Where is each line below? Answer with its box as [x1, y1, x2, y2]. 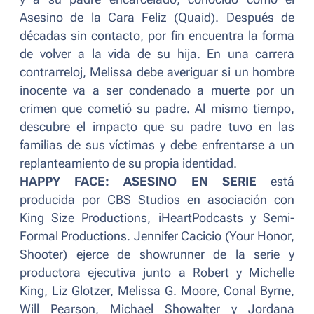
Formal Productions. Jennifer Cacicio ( [20, 229, 229, 244]
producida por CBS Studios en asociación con [20, 193, 294, 207]
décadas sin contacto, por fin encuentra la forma [20, 29, 294, 43]
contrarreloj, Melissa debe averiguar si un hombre [20, 65, 294, 80]
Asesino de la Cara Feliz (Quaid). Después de [20, 11, 294, 25]
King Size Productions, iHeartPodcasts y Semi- [20, 211, 294, 226]
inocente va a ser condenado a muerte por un [20, 83, 294, 98]
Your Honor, [228, 229, 295, 244]
